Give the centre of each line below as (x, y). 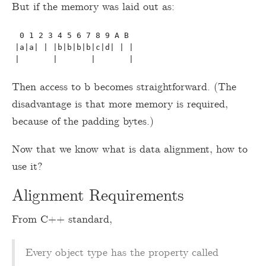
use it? (27, 167)
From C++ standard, (62, 220)
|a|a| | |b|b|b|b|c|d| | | (74, 47)
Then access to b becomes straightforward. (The (124, 87)
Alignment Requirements (98, 196)
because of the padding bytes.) (83, 122)
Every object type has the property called (122, 253)
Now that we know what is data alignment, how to (130, 150)
